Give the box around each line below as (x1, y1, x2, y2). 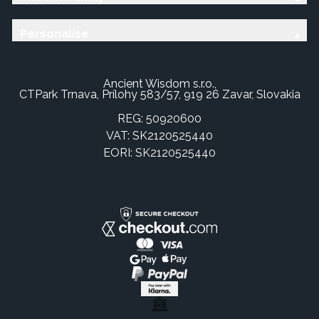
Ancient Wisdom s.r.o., (103, 76, 216, 90)
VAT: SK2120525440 (106, 128, 213, 142)
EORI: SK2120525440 (103, 145, 216, 159)
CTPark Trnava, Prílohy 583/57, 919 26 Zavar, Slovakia (19, 87, 300, 101)
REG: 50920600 (117, 111, 202, 125)
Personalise (19, 27, 89, 41)
